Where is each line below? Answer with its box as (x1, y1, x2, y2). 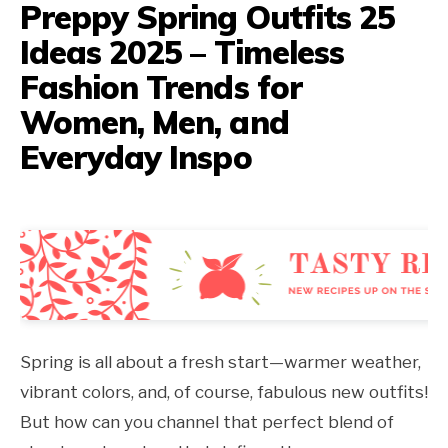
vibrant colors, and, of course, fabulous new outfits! (20, 382, 428, 403)
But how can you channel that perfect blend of (20, 412, 394, 433)
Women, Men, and (20, 102, 289, 143)
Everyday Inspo (20, 137, 252, 178)
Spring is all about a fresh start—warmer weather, (20, 352, 421, 373)
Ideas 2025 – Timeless (20, 32, 344, 73)
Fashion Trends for (20, 67, 302, 108)
